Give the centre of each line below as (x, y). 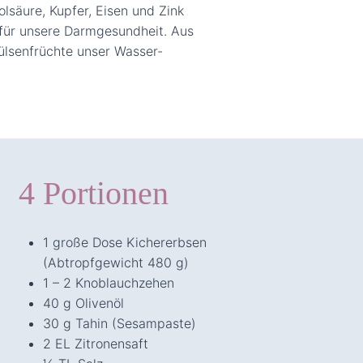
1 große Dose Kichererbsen (124, 242)
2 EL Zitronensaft (95, 343)
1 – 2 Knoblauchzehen (108, 282)
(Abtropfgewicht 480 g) (115, 262)
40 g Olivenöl (83, 303)
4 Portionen (93, 193)
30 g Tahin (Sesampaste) (119, 323)
